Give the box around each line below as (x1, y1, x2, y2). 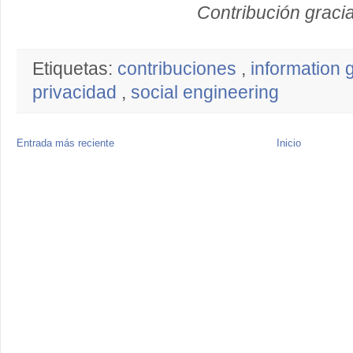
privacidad (32, 83, 121, 102)
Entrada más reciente (17, 137, 114, 149)
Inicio (277, 137, 301, 149)
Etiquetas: (32, 59, 117, 79)
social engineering (131, 83, 279, 102)
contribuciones (117, 59, 241, 79)
